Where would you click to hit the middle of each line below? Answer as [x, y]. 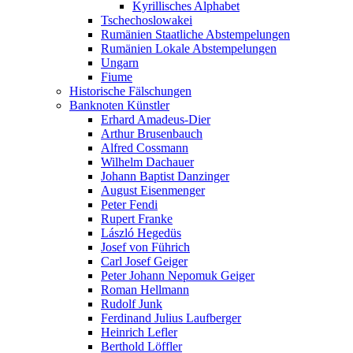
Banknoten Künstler [119, 105]
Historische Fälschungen [130, 91]
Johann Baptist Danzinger [165, 176]
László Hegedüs [141, 233]
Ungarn [120, 63]
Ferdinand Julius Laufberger [171, 318]
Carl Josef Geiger [144, 261]
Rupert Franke [137, 219]
